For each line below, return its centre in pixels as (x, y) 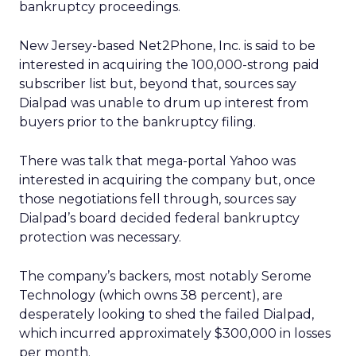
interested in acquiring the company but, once (167, 180)
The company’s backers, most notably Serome (165, 276)
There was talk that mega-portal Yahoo (145, 161)
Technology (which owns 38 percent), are (151, 295)
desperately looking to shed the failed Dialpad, (166, 314)
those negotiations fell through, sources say (158, 199)
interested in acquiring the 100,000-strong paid (169, 65)
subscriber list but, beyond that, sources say (158, 84)
